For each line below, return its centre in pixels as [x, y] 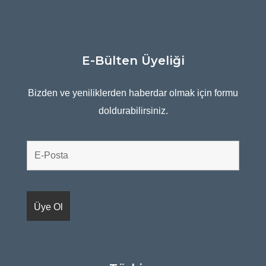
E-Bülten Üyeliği [133, 61]
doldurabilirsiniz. [133, 111]
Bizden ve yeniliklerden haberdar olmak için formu [133, 93]
